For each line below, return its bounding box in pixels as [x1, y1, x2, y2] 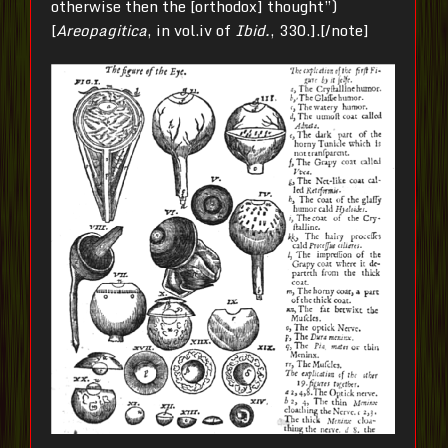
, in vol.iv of [147, 17, 235, 42]
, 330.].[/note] [270, 17, 369, 42]
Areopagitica [56, 17, 147, 42]
